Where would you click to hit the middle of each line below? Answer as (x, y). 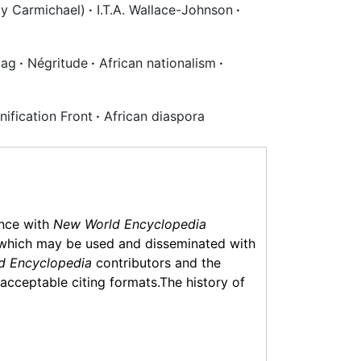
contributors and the (156, 263)
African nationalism (156, 62)
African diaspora (152, 116)
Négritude (56, 62)
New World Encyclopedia (130, 224)
